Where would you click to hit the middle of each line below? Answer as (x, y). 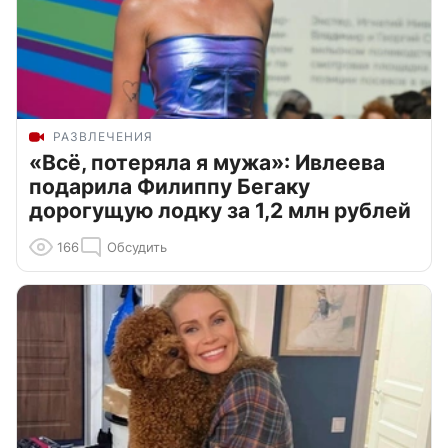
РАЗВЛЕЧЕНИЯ (103, 136)
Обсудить (137, 246)
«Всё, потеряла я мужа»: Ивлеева (207, 162)
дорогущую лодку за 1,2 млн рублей (220, 210)
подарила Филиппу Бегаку (169, 186)
